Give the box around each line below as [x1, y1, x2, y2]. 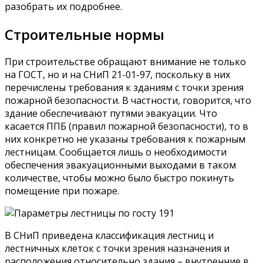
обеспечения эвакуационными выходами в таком [5, 159, 236, 172]
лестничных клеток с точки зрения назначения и [5, 242, 230, 255]
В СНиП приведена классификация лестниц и [5, 229, 214, 242]
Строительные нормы [5, 24, 164, 44]
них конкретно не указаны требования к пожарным [5, 133, 245, 146]
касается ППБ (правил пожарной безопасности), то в [5, 120, 248, 133]
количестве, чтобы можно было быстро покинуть [5, 171, 234, 185]
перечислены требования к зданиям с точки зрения [5, 81, 244, 95]
